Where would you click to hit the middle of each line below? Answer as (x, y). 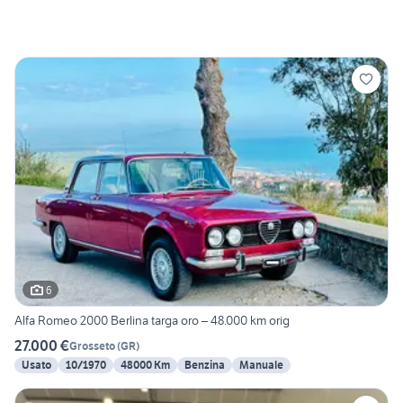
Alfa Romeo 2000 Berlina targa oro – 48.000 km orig (152, 321)
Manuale (261, 365)
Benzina (205, 365)
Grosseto (92, 345)
